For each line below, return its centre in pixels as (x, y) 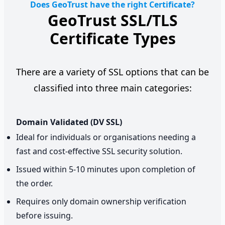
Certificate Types (113, 38)
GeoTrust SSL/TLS (113, 20)
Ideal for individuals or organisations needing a (106, 137)
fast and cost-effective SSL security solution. (99, 151)
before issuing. (44, 215)
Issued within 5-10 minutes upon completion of (106, 169)
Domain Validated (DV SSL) (69, 122)
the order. (34, 183)
